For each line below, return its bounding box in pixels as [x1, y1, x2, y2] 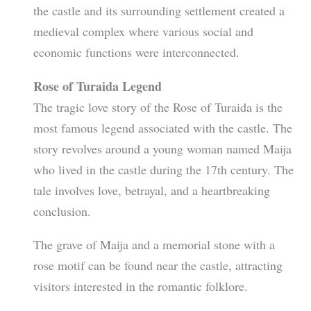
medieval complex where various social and [33, 23, 253, 40]
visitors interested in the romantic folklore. [33, 277, 248, 294]
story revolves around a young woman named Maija [33, 140, 292, 157]
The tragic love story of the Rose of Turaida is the [33, 98, 283, 115]
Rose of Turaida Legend [33, 76, 162, 95]
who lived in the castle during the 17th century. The [33, 160, 294, 178]
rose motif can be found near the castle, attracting [33, 256, 283, 274]
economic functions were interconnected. [33, 44, 239, 61]
